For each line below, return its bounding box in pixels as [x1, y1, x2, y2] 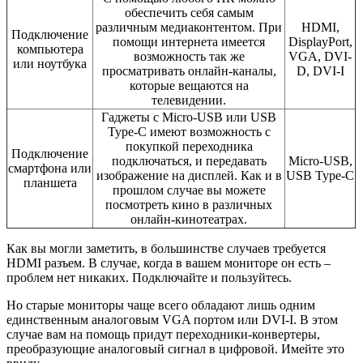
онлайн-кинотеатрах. [130, 212, 247, 227]
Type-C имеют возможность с [107, 125, 271, 139]
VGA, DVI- [288, 49, 352, 64]
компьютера [16, 42, 83, 57]
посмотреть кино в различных [105, 198, 272, 212]
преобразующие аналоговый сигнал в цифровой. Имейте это [6, 342, 344, 357]
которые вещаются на [129, 79, 249, 93]
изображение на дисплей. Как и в [96, 169, 282, 183]
